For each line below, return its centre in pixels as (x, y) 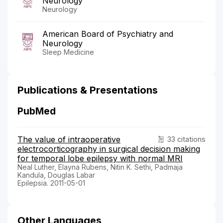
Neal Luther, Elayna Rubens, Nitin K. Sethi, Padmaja (100, 167)
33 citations (186, 139)
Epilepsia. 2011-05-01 (51, 183)
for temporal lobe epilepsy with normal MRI (100, 159)
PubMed (37, 111)
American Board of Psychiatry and (108, 34)
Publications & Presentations (88, 90)
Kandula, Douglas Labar (56, 175)
